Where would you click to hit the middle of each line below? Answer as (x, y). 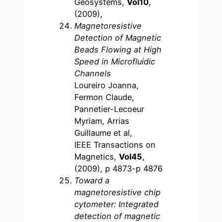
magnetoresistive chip (118, 192)
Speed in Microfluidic (115, 61)
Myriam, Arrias (102, 121)
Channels (93, 73)
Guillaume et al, (104, 133)
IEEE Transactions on (115, 144)
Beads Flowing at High (118, 49)
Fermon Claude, (105, 97)
